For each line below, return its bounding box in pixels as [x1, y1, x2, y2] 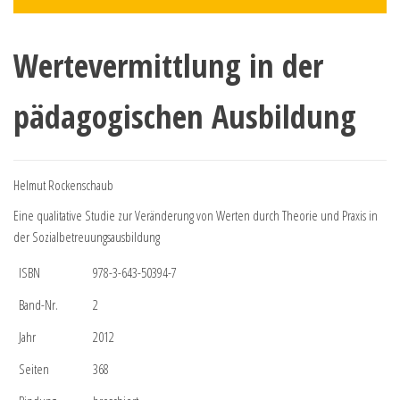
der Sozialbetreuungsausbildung [13, 227, 160, 246]
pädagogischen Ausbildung [13, 94, 356, 138]
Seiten [19, 359, 49, 378]
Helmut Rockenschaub [13, 175, 113, 194]
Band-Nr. [19, 295, 58, 313]
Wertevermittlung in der [13, 43, 323, 87]
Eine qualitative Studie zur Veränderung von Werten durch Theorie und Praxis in [13, 205, 378, 224]
